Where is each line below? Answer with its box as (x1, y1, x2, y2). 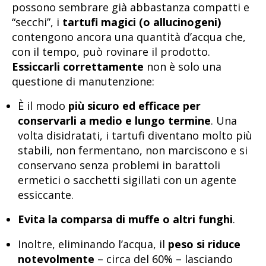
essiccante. (18, 187, 74, 202)
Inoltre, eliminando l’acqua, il (18, 236, 168, 251)
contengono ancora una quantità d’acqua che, (12, 29, 246, 44)
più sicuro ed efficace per (68, 98, 201, 113)
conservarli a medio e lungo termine (18, 113, 211, 128)
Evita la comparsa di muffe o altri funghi (18, 212, 233, 227)
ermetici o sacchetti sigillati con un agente (18, 172, 236, 187)
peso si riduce (168, 236, 240, 251)
